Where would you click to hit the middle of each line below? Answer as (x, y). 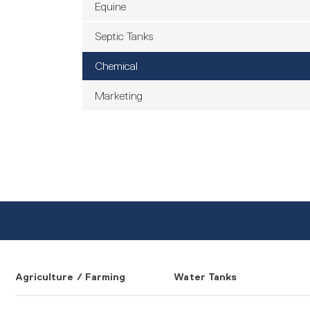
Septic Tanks (124, 36)
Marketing (118, 95)
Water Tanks (206, 277)
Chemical (116, 65)
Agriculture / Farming (70, 277)
